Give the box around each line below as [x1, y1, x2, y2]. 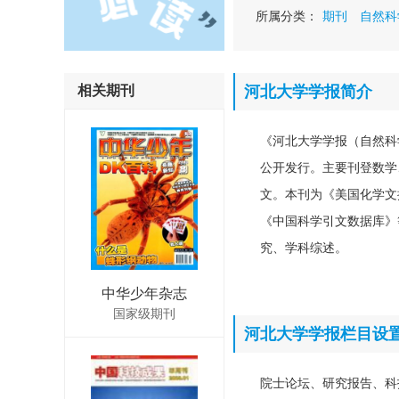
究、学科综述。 [260, 241, 347, 255]
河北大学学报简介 [244, 83, 372, 101]
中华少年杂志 [102, 286, 187, 301]
